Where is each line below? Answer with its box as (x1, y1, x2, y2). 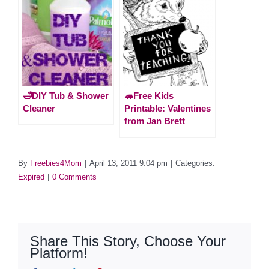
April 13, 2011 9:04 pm (89, 158, 168, 168)
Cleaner (23, 103, 55, 113)
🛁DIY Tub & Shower (23, 90, 109, 101)
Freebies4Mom (30, 158, 82, 168)
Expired (18, 172, 44, 181)
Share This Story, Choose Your (30, 232, 226, 249)
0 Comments (52, 172, 97, 181)
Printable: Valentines (124, 103, 211, 113)
